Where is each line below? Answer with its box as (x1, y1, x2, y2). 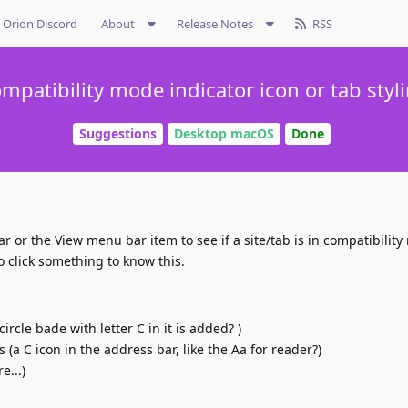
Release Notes (177, 15, 253, 32)
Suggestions (79, 125, 157, 143)
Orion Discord (3, 15, 77, 32)
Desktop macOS (174, 125, 274, 143)
